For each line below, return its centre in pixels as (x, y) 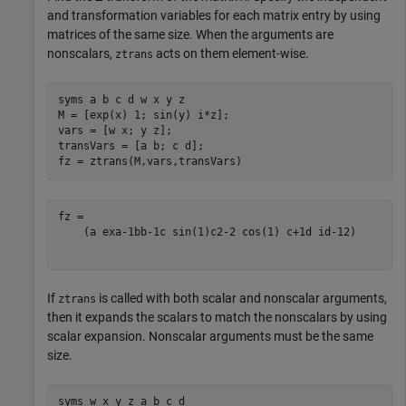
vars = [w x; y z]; (115, 131)
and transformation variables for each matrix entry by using (214, 15)
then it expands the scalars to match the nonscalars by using (217, 317)
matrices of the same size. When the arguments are (190, 34)
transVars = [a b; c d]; (130, 146)
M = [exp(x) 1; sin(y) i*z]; (143, 116)
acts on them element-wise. (231, 53)
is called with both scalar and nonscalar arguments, (242, 298)
